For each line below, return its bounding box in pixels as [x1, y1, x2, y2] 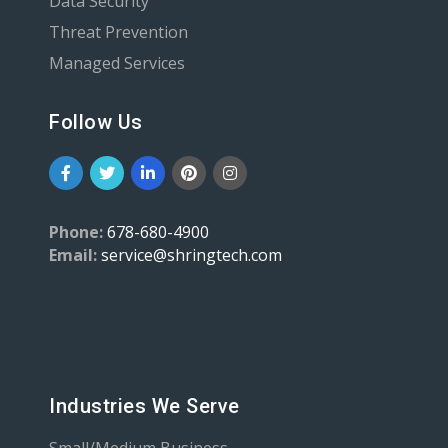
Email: [49, 243, 97, 266]
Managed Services [49, 51, 185, 74]
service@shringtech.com [101, 243, 282, 266]
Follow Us [49, 109, 143, 134]
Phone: [49, 220, 107, 243]
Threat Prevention [49, 20, 188, 43]
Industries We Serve [49, 393, 240, 418]
